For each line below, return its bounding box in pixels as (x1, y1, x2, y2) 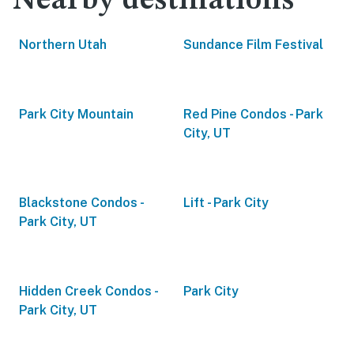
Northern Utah (19, 37, 107, 52)
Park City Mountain (19, 107, 134, 122)
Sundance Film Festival (183, 37, 323, 52)
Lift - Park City (183, 195, 269, 210)
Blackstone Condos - (19, 195, 143, 210)
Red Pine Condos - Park (183, 107, 323, 122)
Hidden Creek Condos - (19, 284, 157, 299)
